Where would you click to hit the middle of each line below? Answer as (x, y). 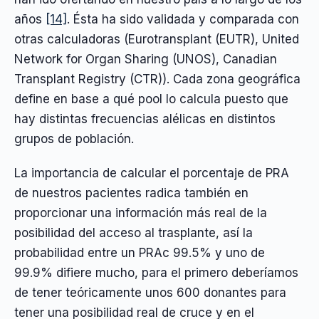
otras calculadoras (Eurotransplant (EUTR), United (157, 39)
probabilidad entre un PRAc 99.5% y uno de (140, 253)
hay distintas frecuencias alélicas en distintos (145, 119)
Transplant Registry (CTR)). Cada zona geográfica (157, 79)
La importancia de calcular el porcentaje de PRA (152, 173)
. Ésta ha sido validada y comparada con (183, 19)
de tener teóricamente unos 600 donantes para (150, 293)
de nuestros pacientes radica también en (131, 193)
